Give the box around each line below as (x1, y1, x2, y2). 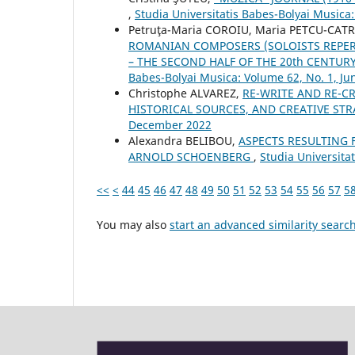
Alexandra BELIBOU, (128, 133, 239, 149)
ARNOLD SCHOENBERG (128, 149, 254, 165)
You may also (97, 217, 170, 233)
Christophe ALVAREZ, (128, 86, 242, 101)
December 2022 (128, 117, 212, 133)
